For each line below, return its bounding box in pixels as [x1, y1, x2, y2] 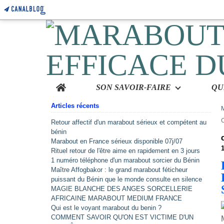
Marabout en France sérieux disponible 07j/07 [51, 137, 182, 145]
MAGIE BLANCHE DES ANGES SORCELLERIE [51, 185, 192, 192]
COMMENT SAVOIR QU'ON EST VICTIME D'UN [51, 213, 193, 221]
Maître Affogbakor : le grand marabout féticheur [51, 166, 187, 173]
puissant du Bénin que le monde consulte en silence [51, 175, 202, 183]
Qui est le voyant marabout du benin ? [51, 204, 161, 211]
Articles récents [51, 102, 99, 109]
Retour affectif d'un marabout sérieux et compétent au [51, 118, 206, 126]
